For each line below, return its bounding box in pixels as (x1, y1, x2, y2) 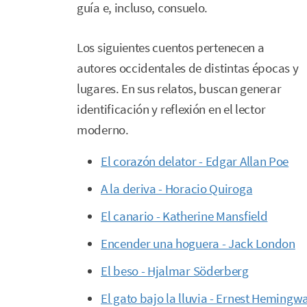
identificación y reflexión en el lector (77, 101, 266, 117)
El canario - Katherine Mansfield (101, 208, 268, 224)
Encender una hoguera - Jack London (101, 235, 295, 251)
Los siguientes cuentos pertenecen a (77, 39, 265, 56)
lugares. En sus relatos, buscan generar (77, 80, 282, 97)
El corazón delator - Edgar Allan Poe (101, 153, 289, 169)
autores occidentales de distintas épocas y (77, 60, 299, 76)
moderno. (77, 121, 129, 138)
